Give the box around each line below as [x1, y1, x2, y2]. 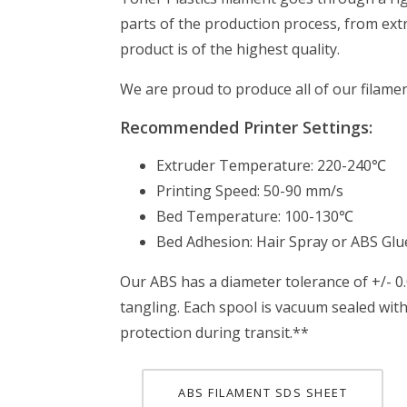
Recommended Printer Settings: [120, 115, 372, 138]
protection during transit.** [120, 322, 309, 342]
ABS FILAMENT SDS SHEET [178, 383, 347, 401]
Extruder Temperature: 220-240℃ [156, 154, 386, 175]
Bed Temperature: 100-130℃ [156, 205, 353, 226]
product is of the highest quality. [120, 38, 340, 59]
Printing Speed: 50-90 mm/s [156, 180, 343, 201]
